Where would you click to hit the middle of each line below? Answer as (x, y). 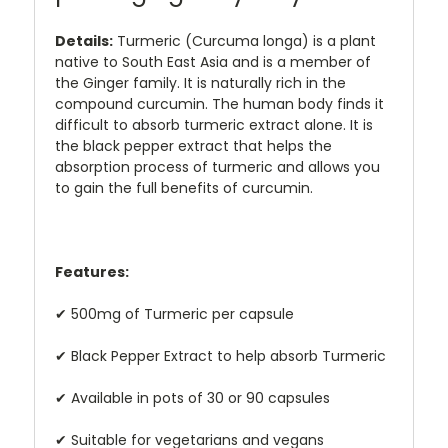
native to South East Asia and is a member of (213, 62)
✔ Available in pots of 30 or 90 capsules (192, 398)
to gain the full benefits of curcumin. (184, 188)
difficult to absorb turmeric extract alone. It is (214, 125)
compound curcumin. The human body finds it (219, 104)
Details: (84, 41)
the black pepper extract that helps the (193, 146)
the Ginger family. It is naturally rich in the (200, 83)
